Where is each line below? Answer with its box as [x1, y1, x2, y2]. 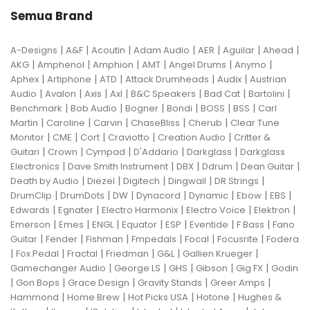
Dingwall [168, 174, 206, 188]
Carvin [93, 116, 122, 129]
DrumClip [10, 188, 52, 202]
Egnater [58, 203, 93, 217]
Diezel [87, 174, 115, 188]
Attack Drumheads [125, 72, 209, 86]
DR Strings [215, 174, 259, 188]
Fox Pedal [16, 246, 59, 260]
